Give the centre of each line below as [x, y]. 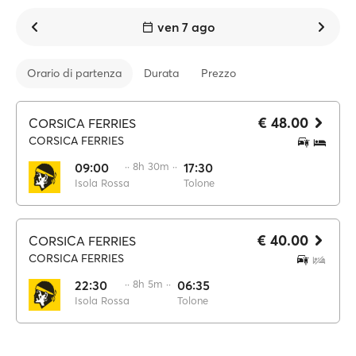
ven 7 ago [186, 27]
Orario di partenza [74, 73]
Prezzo [219, 73]
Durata [161, 73]
